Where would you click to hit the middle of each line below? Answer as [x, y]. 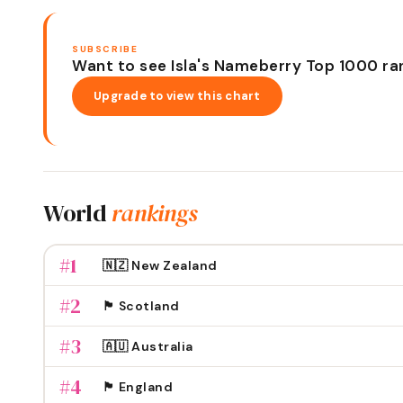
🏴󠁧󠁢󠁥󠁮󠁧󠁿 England [137, 386]
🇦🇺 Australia [148, 346]
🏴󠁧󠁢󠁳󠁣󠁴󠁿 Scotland [141, 305]
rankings [155, 214]
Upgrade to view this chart [177, 96]
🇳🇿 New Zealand [160, 265]
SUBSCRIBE [105, 49]
